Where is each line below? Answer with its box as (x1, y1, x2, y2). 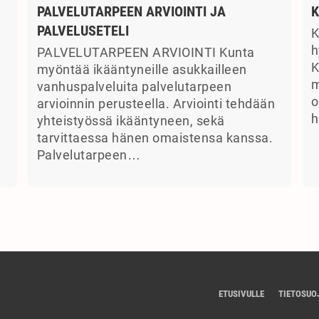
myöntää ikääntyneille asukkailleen (36, 63, 247, 78)
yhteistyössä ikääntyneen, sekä (36, 114, 225, 129)
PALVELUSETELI (36, 22, 129, 40)
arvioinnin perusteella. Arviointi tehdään (36, 97, 275, 112)
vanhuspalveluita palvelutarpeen (36, 80, 231, 95)
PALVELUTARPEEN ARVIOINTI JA (36, 3, 226, 21)
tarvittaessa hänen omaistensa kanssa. (36, 131, 273, 146)
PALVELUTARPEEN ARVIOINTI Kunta (36, 46, 255, 61)
